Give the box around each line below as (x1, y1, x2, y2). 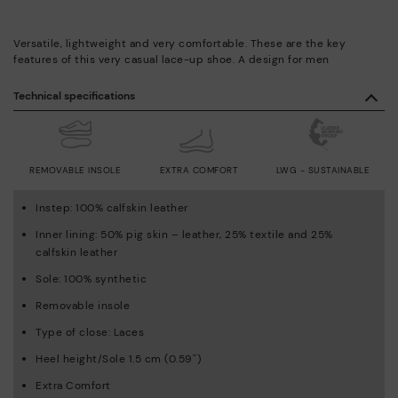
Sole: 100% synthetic (36, 271, 147, 286)
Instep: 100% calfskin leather (36, 200, 188, 215)
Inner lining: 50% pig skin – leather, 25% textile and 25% (36, 227, 333, 242)
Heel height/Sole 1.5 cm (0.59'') (36, 351, 201, 366)
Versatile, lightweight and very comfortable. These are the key (13, 36, 346, 51)
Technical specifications (13, 88, 135, 103)
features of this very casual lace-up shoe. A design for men (13, 52, 330, 67)
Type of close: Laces (36, 324, 144, 339)
